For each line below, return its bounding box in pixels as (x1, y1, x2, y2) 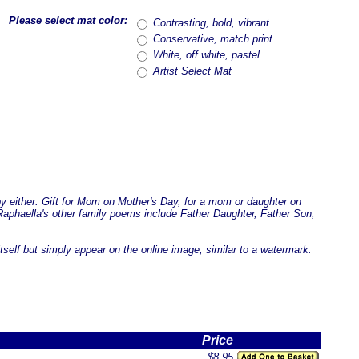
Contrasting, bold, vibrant (153, 17, 269, 29)
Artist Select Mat (153, 65, 232, 77)
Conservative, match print (153, 33, 272, 45)
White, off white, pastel (153, 49, 260, 61)
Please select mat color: (9, 14, 127, 26)
